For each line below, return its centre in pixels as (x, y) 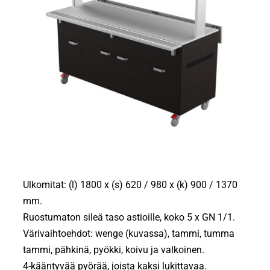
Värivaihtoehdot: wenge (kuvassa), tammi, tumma (129, 234)
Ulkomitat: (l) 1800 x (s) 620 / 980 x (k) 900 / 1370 (130, 185)
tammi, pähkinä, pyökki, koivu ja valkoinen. (114, 250)
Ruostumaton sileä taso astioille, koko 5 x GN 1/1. (129, 218)
